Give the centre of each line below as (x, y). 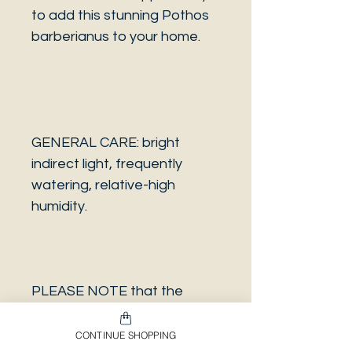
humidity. (61, 206)
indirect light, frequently (107, 164)
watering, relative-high (103, 185)
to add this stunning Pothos (120, 15)
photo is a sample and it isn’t (123, 312)
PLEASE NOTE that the (107, 291)
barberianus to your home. (116, 37)
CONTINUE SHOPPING (126, 335)
